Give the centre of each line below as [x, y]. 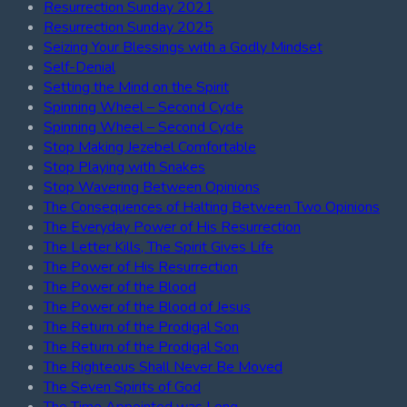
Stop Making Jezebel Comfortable [150, 147]
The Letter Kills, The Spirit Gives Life [159, 247]
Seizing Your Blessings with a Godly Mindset [183, 47]
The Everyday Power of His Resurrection [172, 227]
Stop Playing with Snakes [124, 167]
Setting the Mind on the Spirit [136, 87]
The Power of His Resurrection [141, 267]
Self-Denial [79, 67]
